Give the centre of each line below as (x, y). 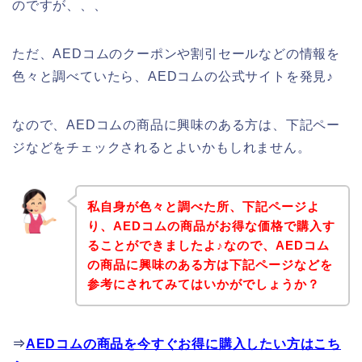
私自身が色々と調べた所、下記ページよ (203, 206)
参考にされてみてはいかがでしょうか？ (203, 284)
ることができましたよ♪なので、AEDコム (208, 245)
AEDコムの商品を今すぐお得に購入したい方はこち (183, 343)
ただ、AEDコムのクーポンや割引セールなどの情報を (176, 54)
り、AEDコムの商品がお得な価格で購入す (211, 225)
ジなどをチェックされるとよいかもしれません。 (162, 148)
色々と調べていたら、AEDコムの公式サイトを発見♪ (173, 77)
